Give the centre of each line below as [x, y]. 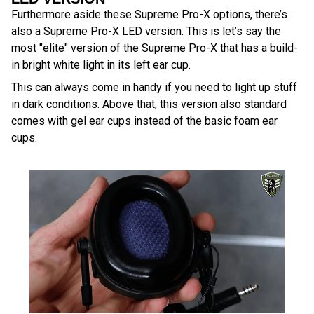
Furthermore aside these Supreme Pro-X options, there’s [149, 14]
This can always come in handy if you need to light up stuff [154, 87]
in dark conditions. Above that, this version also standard [149, 104]
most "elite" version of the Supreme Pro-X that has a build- [155, 48]
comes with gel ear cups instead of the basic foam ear [144, 121]
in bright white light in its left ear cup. [101, 64]
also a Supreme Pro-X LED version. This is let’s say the [146, 31]
